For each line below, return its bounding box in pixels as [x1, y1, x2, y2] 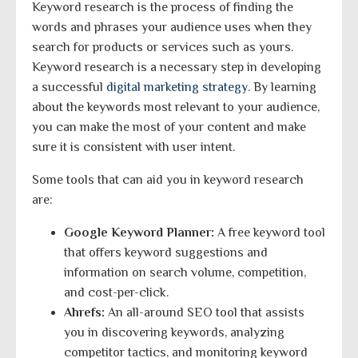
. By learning [248, 80, 316, 95]
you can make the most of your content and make [32, 120, 306, 135]
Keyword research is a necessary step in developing [32, 60, 321, 75]
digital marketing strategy [106, 80, 248, 95]
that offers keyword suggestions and [64, 245, 268, 261]
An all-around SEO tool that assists [105, 305, 304, 320]
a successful [32, 80, 106, 95]
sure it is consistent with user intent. [32, 140, 235, 155]
